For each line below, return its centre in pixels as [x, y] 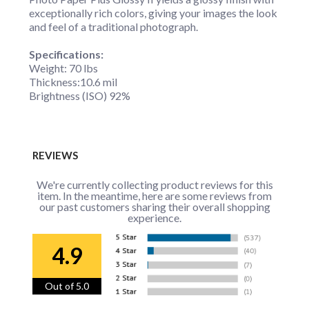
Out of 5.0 [67, 286]
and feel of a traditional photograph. [113, 26]
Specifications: [66, 54]
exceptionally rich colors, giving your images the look [153, 12]
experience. [154, 217]
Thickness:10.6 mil [73, 81]
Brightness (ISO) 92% [80, 95]
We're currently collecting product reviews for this [154, 184]
